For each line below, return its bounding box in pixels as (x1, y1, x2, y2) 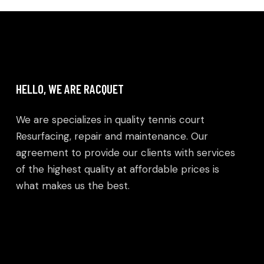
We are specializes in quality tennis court (16, 113, 204, 127)
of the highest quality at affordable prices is (16, 163, 219, 176)
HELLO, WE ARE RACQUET (16, 81, 124, 97)
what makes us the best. (16, 179, 130, 193)
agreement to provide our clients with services (16, 146, 235, 160)
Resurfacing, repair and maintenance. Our (16, 130, 208, 143)
